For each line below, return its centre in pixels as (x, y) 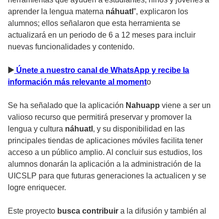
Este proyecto (33, 211)
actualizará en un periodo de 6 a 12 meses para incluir (102, 35)
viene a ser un (185, 105)
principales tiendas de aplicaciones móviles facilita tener (105, 140)
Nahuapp (143, 105)
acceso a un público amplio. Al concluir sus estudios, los (105, 152)
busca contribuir (88, 211)
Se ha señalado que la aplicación (67, 105)
